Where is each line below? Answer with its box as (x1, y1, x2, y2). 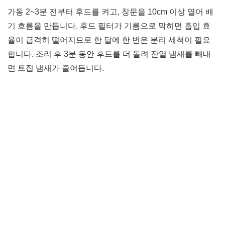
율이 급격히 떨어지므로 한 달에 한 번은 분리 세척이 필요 (8, 36, 210, 45)
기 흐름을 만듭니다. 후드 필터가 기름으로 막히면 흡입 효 (8, 22, 210, 31)
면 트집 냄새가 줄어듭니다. (8, 64, 104, 73)
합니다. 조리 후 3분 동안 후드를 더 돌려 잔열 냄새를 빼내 (8, 50, 211, 59)
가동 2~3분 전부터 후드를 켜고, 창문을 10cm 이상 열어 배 (8, 8, 213, 17)
